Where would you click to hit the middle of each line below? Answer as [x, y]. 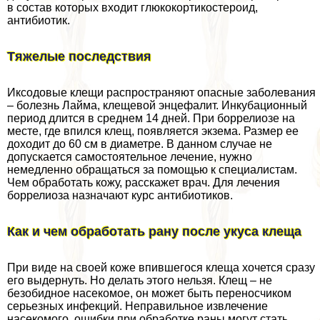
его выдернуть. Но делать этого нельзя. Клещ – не [140, 280]
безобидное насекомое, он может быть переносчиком [149, 293]
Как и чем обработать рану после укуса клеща [154, 231]
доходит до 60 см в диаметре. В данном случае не [140, 144]
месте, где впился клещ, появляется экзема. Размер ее [153, 131]
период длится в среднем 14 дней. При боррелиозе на [151, 119]
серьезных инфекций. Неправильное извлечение [137, 306]
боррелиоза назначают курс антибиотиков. [120, 196]
